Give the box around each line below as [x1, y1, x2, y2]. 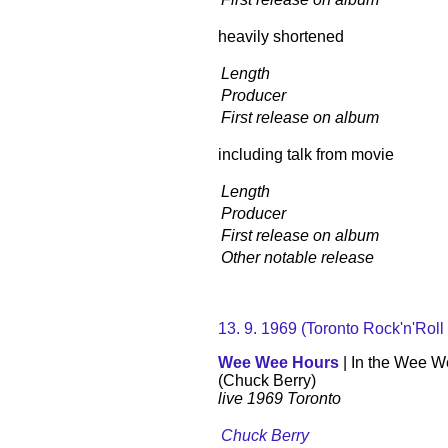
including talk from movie [218, 145, 394, 163]
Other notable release [221, 248, 374, 266]
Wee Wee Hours [218, 353, 339, 371]
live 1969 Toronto [218, 389, 341, 407]
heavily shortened [218, 27, 344, 45]
